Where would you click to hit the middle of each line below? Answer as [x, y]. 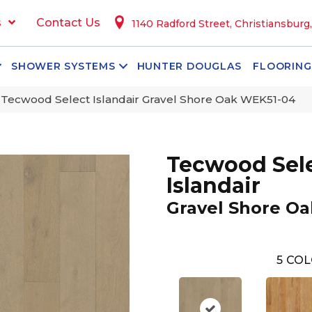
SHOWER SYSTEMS [63, 67]
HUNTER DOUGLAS [189, 67]
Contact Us [68, 23]
